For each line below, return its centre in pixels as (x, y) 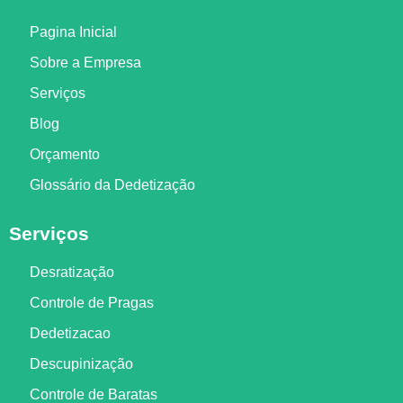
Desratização (72, 272)
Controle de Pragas (91, 302)
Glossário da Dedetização (112, 184)
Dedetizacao (70, 333)
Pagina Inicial (73, 31)
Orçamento (64, 154)
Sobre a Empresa (85, 62)
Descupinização (81, 363)
